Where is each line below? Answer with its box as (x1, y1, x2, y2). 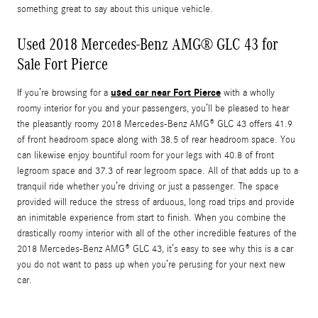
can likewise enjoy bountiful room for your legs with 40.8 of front (17, 150, 274, 162)
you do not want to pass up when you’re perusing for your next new (17, 259, 285, 271)
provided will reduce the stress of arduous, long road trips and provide (17, 197, 295, 209)
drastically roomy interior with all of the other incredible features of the (17, 228, 297, 240)
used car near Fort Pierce (111, 87, 221, 99)
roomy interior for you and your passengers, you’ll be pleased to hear (17, 103, 289, 115)
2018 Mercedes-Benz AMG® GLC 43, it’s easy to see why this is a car (17, 243, 293, 256)
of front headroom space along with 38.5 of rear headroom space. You (17, 134, 295, 146)
